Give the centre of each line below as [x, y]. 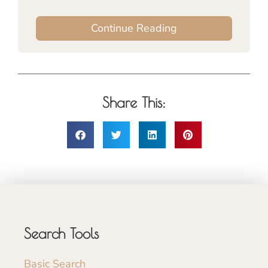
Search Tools [61, 233]
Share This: [134, 102]
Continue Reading [134, 28]
